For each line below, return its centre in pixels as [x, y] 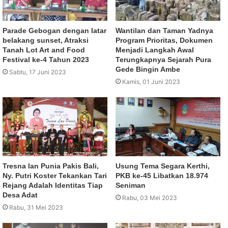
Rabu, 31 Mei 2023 [36, 207]
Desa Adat [20, 195]
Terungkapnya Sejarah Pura [163, 59]
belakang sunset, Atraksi [46, 40]
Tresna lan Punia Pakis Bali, [51, 166]
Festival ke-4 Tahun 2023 [46, 59]
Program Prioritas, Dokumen [164, 40]
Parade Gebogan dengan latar [54, 30]
